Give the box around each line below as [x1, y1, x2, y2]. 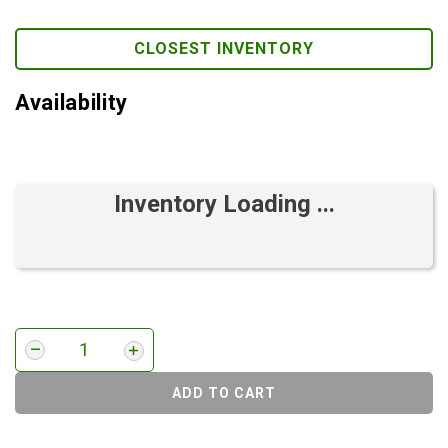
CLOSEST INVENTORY [134, 38, 314, 58]
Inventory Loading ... [113, 189, 335, 218]
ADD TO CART [172, 384, 276, 401]
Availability [15, 89, 128, 115]
